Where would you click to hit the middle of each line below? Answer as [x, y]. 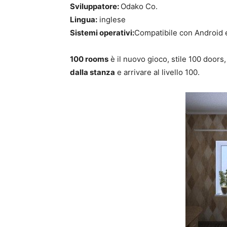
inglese [111, 20]
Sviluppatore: [95, 6]
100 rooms [89, 59]
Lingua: [84, 20]
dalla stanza [92, 72]
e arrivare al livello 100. [157, 72]
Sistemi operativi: [102, 33]
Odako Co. [139, 6]
